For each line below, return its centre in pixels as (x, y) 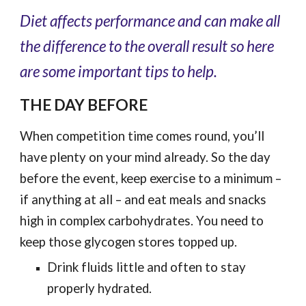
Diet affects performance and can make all (150, 21)
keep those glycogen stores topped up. (129, 242)
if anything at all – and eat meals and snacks (143, 199)
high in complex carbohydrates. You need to (142, 221)
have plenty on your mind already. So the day (145, 157)
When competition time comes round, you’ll (142, 136)
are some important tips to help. (119, 71)
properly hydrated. (100, 288)
